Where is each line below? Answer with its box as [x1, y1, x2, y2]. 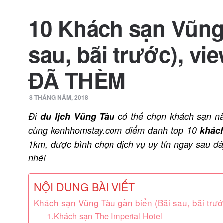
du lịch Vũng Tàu [40, 110, 115, 123]
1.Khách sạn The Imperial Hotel [46, 210, 162, 222]
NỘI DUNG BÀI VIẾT [34, 179, 135, 194]
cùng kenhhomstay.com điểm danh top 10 [28, 124, 200, 136]
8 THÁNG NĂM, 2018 [29, 93, 89, 102]
